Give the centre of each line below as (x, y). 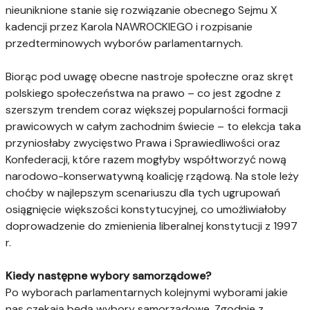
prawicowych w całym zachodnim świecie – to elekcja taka (153, 126)
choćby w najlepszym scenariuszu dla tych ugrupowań (143, 192)
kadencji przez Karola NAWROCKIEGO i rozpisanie (129, 26)
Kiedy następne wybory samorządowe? (108, 275)
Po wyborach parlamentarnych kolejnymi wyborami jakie (147, 292)
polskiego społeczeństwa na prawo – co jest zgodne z (143, 93)
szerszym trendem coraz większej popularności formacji (147, 109)
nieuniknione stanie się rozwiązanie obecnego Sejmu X (142, 10)
